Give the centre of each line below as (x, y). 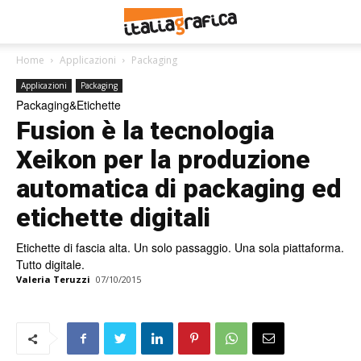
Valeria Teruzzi (53, 279)
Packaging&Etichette (68, 105)
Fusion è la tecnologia (145, 131)
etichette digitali (113, 218)
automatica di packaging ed (179, 189)
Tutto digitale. (50, 264)
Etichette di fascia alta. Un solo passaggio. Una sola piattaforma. (180, 247)
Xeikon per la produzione (163, 160)
